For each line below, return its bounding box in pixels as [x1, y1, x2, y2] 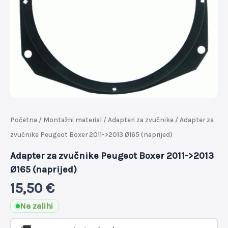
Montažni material [43, 116, 102, 124]
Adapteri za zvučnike [108, 116, 174, 124]
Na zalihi [20, 201, 53, 211]
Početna [10, 116, 37, 124]
